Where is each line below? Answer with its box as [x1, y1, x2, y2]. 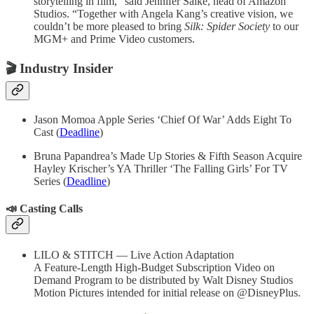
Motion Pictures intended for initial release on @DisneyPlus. [34, 287, 301, 299]
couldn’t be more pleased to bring [34, 20, 182, 33]
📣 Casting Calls [6, 203, 83, 215]
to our [270, 20, 299, 33]
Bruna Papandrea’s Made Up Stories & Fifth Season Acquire [34, 149, 302, 162]
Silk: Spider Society [182, 20, 270, 33]
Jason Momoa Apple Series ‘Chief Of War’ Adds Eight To [34, 113, 292, 125]
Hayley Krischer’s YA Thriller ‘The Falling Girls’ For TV [34, 162, 288, 175]
